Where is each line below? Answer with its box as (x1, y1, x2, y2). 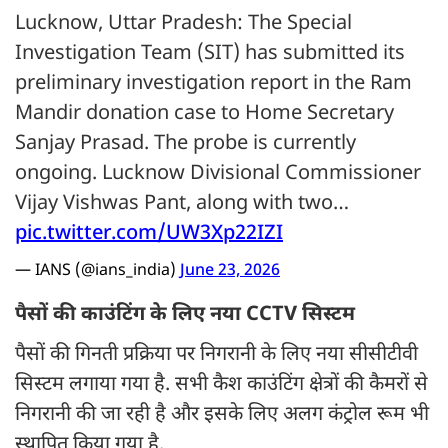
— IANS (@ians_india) (15, 261, 180, 283)
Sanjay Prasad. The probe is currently (15, 131, 356, 158)
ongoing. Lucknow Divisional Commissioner (15, 161, 421, 188)
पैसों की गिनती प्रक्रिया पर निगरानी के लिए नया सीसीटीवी (15, 342, 418, 369)
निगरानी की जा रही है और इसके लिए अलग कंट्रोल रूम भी (15, 402, 429, 429)
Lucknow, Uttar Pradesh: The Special (15, 11, 352, 38)
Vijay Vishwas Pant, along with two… (15, 191, 349, 218)
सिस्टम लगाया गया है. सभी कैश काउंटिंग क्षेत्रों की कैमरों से (15, 372, 428, 399)
